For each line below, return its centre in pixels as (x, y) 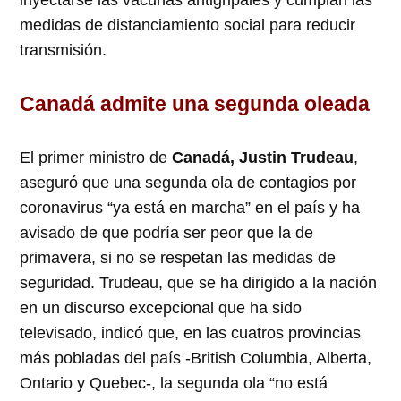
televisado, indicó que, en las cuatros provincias (191, 333)
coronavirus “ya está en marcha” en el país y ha (190, 208)
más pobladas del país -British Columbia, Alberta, (196, 358)
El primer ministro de (96, 158)
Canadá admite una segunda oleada (195, 104)
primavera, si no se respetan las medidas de (178, 258)
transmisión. (64, 51)
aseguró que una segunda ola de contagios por (188, 183)
